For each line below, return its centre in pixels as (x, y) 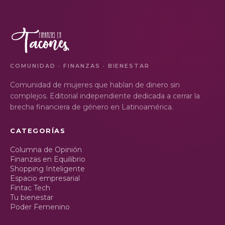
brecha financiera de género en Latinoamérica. (92, 107)
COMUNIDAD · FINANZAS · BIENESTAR (80, 66)
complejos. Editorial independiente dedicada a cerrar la (105, 96)
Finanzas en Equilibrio (48, 159)
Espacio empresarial (45, 179)
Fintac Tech (30, 188)
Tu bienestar (32, 198)
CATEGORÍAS (38, 131)
